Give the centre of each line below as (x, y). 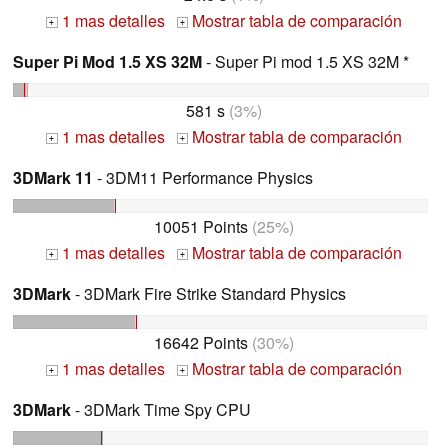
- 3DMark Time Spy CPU (161, 409)
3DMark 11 (53, 178)
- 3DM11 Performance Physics (203, 178)
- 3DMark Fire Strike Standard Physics (208, 294)
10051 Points (201, 227)
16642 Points (201, 342)
